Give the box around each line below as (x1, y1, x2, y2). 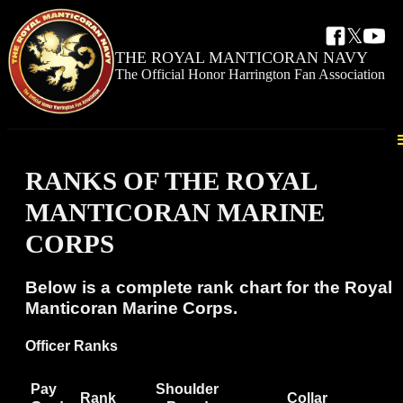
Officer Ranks (25, 338, 118, 354)
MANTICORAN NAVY (209, 49, 368, 67)
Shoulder (156, 381, 219, 397)
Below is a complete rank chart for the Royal (25, 278, 392, 298)
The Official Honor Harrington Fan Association (115, 67, 385, 83)
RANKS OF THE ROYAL (25, 166, 316, 196)
